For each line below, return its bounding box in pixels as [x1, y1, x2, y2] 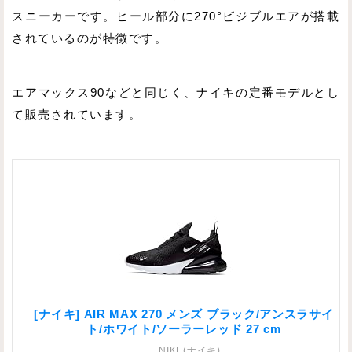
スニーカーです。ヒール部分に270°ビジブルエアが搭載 [12, 9, 340, 23]
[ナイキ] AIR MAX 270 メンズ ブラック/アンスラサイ [34, 307, 334, 321]
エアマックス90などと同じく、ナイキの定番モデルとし [12, 86, 340, 100]
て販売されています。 [12, 108, 142, 122]
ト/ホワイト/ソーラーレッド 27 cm [86, 322, 281, 335]
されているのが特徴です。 [12, 31, 168, 45]
